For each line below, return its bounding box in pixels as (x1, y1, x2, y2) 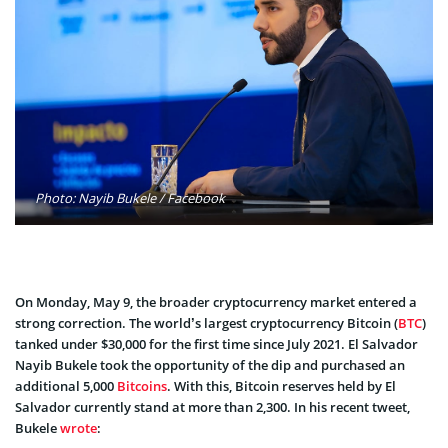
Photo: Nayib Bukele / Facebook (35, 188, 225, 207)
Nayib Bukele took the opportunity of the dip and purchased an (15, 355, 405, 374)
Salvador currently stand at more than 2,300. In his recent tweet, (15, 397, 410, 416)
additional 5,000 (15, 376, 117, 395)
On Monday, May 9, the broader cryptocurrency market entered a (15, 292, 417, 311)
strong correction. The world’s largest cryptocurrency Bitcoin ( (15, 313, 398, 332)
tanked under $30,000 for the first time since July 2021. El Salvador (15, 334, 418, 353)
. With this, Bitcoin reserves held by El (167, 376, 396, 395)
